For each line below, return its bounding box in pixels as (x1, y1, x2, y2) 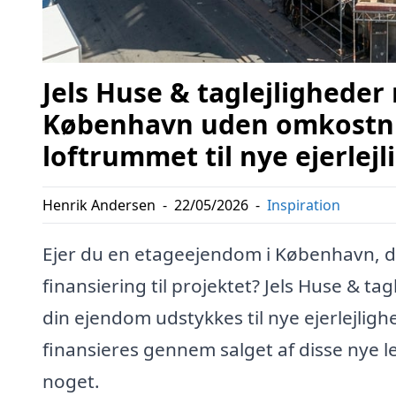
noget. (42, 368, 100, 393)
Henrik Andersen (42, 194, 156, 215)
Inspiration (267, 194, 340, 215)
